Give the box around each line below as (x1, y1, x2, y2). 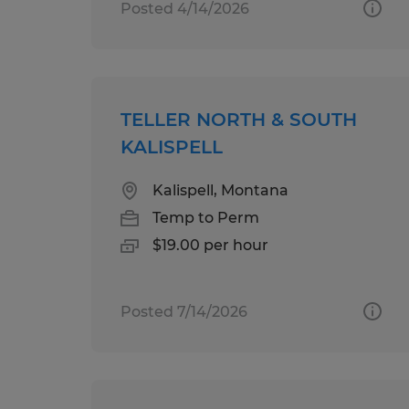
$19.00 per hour (152, 236, 268, 254)
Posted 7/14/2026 (121, 302, 247, 320)
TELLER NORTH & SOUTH (121, 108, 357, 131)
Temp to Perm (152, 208, 259, 226)
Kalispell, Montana (152, 181, 288, 199)
